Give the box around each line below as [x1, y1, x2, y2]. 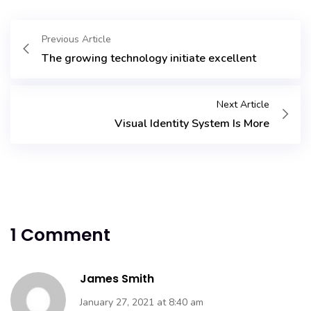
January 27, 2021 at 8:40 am [80, 296, 203, 309]
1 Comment [10, 223, 110, 247]
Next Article [217, 98, 269, 111]
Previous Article [42, 33, 111, 46]
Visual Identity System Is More [115, 116, 269, 131]
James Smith [80, 271, 154, 287]
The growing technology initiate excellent [42, 51, 256, 66]
